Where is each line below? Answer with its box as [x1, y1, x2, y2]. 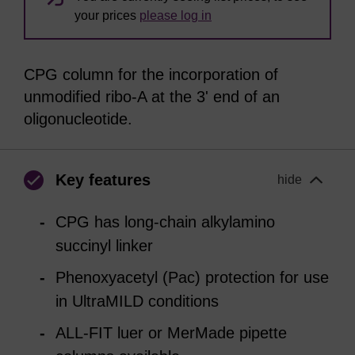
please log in [139, 9, 212, 22]
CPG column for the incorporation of [24, 66, 278, 83]
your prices [74, 9, 139, 22]
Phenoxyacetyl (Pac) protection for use [55, 269, 329, 286]
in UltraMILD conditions [55, 292, 219, 310]
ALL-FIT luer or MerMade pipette [55, 324, 287, 342]
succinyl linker [55, 237, 153, 254]
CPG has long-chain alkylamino [55, 213, 275, 231]
